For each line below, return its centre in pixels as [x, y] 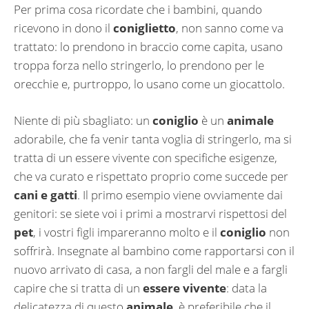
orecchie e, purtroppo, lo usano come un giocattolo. [149, 84]
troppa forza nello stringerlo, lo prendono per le [139, 66]
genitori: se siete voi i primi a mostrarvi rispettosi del [150, 213]
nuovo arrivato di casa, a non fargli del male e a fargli [151, 269]
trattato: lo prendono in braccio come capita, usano [148, 47]
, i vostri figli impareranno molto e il [127, 232]
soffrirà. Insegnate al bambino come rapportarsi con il [154, 250]
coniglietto [144, 28]
